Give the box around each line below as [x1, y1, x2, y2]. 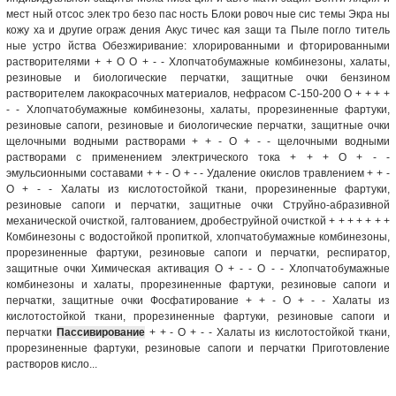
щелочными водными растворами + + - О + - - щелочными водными [6, 134, 390, 148]
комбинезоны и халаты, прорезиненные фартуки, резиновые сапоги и [6, 278, 390, 291]
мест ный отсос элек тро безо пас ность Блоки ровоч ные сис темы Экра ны [6, 7, 390, 20]
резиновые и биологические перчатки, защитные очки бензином [6, 71, 390, 84]
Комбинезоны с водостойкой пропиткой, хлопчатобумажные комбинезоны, [6, 230, 390, 243]
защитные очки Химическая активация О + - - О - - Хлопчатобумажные [6, 262, 390, 275]
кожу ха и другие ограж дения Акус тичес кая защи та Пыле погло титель [6, 23, 390, 36]
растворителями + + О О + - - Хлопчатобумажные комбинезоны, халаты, [6, 55, 390, 68]
